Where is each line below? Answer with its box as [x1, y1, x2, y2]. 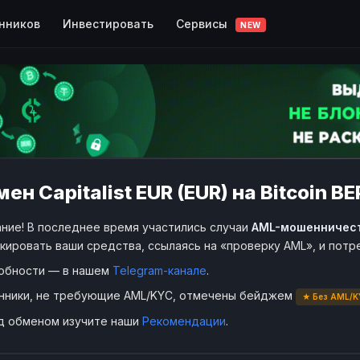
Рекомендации [142, 313, 226, 328]
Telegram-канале [112, 263, 207, 277]
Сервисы [176, 16, 231, 31]
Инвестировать [63, 16, 153, 31]
